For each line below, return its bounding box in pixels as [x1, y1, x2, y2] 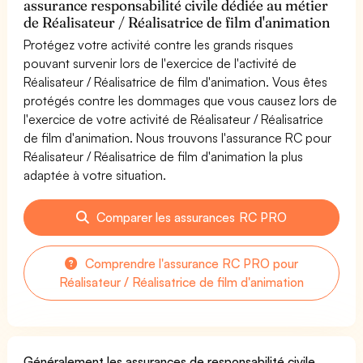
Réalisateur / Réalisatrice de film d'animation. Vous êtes [23, 73, 328, 90]
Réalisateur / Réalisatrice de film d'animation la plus [23, 147, 304, 164]
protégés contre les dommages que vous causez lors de [23, 92, 338, 109]
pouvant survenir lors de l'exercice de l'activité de [23, 54, 297, 71]
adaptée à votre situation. [23, 166, 167, 183]
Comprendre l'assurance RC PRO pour [81, 254, 299, 271]
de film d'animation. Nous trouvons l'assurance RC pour [23, 129, 332, 146]
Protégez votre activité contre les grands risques [23, 36, 294, 53]
